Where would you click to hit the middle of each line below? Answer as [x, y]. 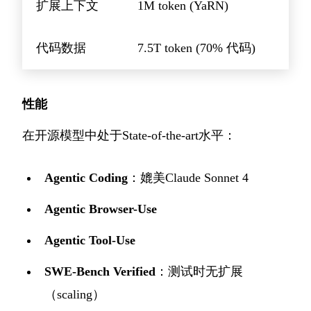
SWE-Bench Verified [100, 272]
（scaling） [75, 295]
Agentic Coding [86, 178]
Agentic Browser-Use [101, 209]
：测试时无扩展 [199, 272]
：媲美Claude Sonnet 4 [188, 178]
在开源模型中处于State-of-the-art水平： [129, 136]
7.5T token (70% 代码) [196, 48]
